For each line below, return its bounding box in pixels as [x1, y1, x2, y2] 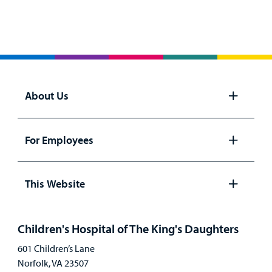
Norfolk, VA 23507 [17, 256, 89, 269]
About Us [24, 88, 69, 103]
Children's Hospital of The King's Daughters [17, 220, 239, 236]
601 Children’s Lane [17, 242, 95, 254]
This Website [24, 177, 85, 191]
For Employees [24, 132, 93, 147]
